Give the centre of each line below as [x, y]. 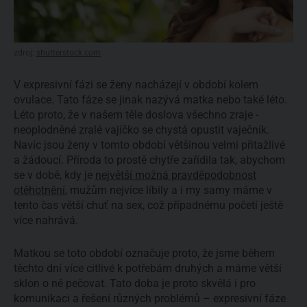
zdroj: [25, 52]
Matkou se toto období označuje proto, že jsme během [144, 253]
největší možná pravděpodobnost [176, 175]
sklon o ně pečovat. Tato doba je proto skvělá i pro [135, 283]
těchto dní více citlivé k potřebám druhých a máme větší [148, 268]
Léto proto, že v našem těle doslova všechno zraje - [136, 115]
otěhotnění [39, 191]
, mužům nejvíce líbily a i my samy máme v [169, 191]
